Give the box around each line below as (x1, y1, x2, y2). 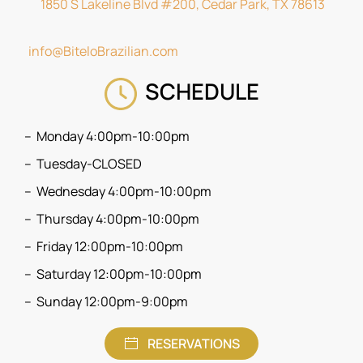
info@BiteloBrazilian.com (28, 42, 178, 61)
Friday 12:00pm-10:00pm (36, 237, 183, 255)
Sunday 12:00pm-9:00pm (36, 292, 188, 310)
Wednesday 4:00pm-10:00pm (36, 181, 211, 200)
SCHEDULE (136, 76, 259, 107)
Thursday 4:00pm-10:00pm (36, 209, 199, 228)
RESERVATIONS (147, 334, 240, 352)
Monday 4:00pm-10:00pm (36, 126, 190, 145)
